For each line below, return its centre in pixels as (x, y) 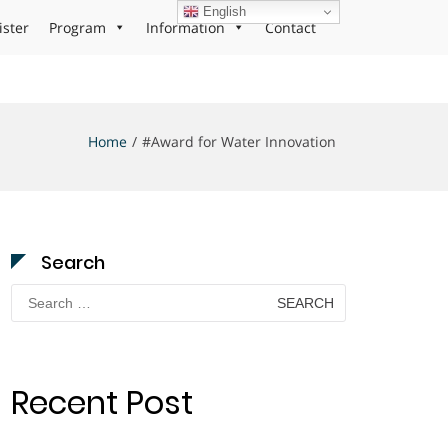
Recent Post (102, 402)
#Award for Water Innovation (239, 141)
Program (77, 27)
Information (185, 27)
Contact (290, 27)
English (223, 11)
